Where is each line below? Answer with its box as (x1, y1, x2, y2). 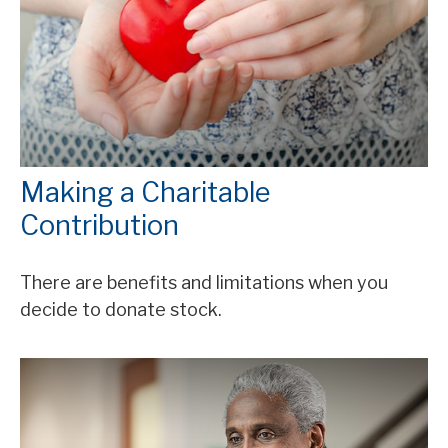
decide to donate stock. (20, 298, 222, 320)
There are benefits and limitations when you (20, 271, 388, 293)
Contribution (20, 208, 179, 242)
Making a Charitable (20, 175, 270, 209)
